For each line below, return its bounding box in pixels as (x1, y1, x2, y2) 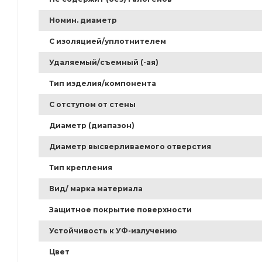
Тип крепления (49, 163, 112, 173)
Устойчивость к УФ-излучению (49, 226, 177, 236)
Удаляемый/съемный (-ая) (49, 58, 158, 67)
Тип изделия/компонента (49, 79, 156, 88)
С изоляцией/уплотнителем (49, 37, 166, 46)
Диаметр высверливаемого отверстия (49, 142, 211, 151)
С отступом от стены (49, 100, 136, 109)
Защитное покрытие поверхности (49, 205, 192, 215)
